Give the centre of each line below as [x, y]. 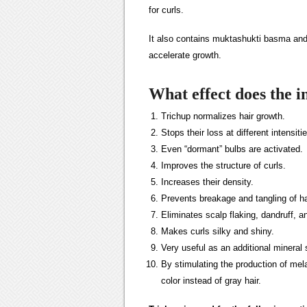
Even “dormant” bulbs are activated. [232, 149]
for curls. [166, 10]
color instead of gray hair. [211, 281]
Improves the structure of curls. [223, 165]
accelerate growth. [185, 55]
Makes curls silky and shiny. [218, 231]
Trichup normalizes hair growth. [223, 116]
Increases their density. [207, 182]
